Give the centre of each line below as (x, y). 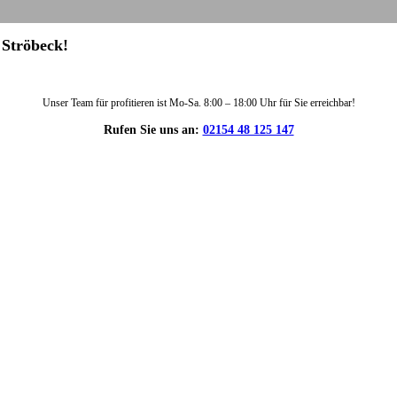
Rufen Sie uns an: (153, 130)
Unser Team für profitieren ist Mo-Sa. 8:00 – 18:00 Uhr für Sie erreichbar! (198, 103)
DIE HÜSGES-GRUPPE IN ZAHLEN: (198, 211)
